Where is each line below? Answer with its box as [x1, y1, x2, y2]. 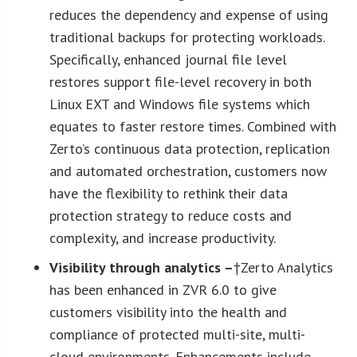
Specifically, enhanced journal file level [49, 49, 288, 69]
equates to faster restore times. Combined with [49, 116, 337, 135]
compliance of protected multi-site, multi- [49, 324, 306, 343]
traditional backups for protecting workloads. [49, 27, 325, 46]
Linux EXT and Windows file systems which [49, 94, 311, 113]
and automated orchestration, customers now [49, 161, 328, 180]
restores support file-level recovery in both [49, 72, 312, 91]
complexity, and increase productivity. [49, 228, 277, 247]
